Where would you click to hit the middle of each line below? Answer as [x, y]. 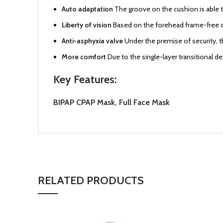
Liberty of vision [87, 25]
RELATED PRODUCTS [91, 180]
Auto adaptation [88, 9]
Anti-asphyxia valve [93, 41]
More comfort [85, 57]
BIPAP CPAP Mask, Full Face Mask [111, 102]
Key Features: [85, 79]
